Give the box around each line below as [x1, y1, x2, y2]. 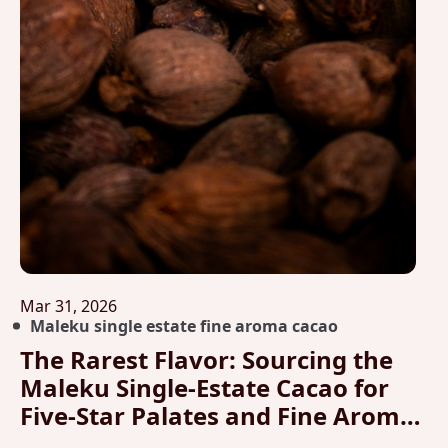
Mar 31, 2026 [20, 294, 117, 317]
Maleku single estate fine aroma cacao [30, 314, 338, 337]
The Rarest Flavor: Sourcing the [20, 342, 393, 376]
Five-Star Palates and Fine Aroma [20, 398, 415, 432]
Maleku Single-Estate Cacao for [20, 370, 389, 404]
